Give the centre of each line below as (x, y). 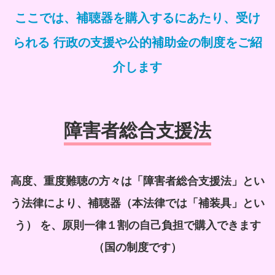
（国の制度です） (137, 248)
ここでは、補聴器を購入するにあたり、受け (137, 18)
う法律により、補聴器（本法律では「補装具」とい (137, 203)
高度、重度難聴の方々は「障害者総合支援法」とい (137, 181)
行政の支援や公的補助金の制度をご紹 (156, 43)
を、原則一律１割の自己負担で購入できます (149, 226)
